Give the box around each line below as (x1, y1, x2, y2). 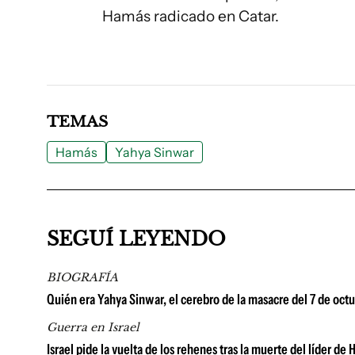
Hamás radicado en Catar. (102, 7, 279, 26)
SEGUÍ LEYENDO (47, 227, 226, 251)
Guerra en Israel (47, 320, 139, 335)
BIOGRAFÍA (47, 270, 118, 285)
